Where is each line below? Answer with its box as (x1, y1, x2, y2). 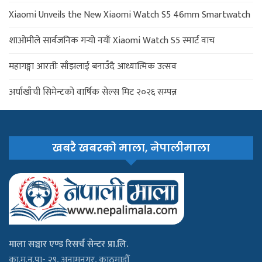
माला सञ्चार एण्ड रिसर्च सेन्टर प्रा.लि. (9, 236, 128, 252)
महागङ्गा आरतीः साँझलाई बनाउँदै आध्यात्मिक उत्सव (9, 58, 177, 75)
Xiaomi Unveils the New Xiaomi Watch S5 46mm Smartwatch (9, 7, 250, 23)
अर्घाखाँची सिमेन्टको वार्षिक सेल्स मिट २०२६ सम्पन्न (9, 84, 177, 101)
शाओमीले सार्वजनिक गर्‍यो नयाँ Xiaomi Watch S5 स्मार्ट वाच (9, 33, 215, 49)
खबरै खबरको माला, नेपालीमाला (52, 140, 210, 155)
